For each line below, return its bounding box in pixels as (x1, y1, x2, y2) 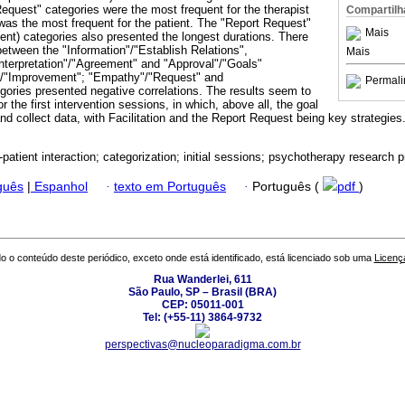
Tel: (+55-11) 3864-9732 (143, 311, 262, 325)
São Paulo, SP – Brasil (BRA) (128, 286, 277, 299)
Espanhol (31, 179, 88, 193)
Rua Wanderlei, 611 (153, 273, 252, 287)
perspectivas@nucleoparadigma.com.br (104, 338, 301, 352)
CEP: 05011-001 (161, 298, 244, 312)
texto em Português (114, 179, 226, 193)
